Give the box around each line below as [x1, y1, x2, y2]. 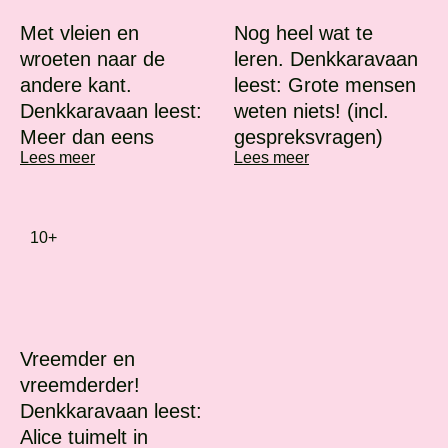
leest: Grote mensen [234, 74, 416, 97]
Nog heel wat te [234, 22, 373, 45]
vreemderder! [20, 373, 140, 396]
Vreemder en [20, 347, 135, 370]
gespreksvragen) [234, 126, 383, 149]
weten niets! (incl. [234, 100, 389, 123]
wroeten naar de [20, 48, 165, 71]
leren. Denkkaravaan [234, 48, 418, 71]
